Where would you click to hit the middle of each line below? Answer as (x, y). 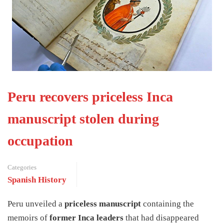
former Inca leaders (86, 218)
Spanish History (37, 180)
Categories (22, 167)
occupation (40, 141)
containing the (167, 204)
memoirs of (28, 218)
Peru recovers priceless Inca (90, 97)
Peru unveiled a (36, 204)
